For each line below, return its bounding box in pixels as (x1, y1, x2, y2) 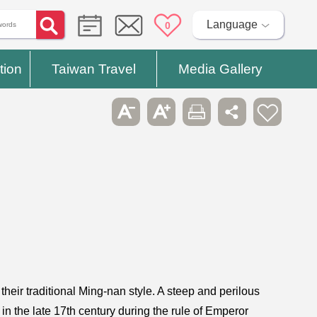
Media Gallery (178, 62, 263, 76)
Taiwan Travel (51, 62, 136, 76)
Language (206, 18, 258, 30)
